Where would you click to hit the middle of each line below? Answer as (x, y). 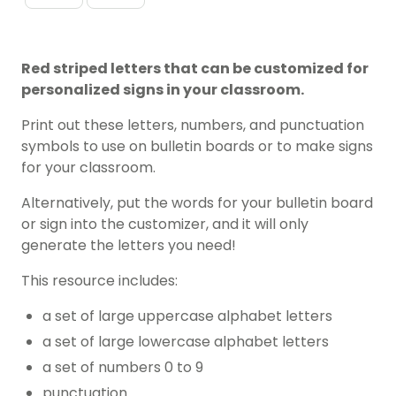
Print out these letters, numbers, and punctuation (193, 126)
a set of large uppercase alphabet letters (187, 316)
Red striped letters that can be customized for (195, 69)
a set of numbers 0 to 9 (123, 368)
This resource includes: (99, 281)
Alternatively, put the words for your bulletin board (197, 203)
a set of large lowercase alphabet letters (186, 342)
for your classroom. (88, 168)
